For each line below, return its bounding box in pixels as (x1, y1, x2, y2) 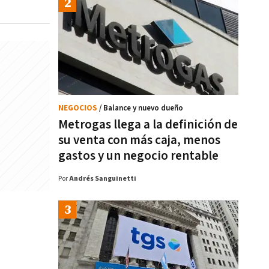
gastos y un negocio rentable (58, 148, 219, 164)
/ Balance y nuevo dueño (99, 103, 183, 113)
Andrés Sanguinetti (69, 174, 136, 183)
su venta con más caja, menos (58, 132, 220, 148)
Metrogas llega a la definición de (58, 116, 238, 133)
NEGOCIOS (58, 103, 99, 113)
